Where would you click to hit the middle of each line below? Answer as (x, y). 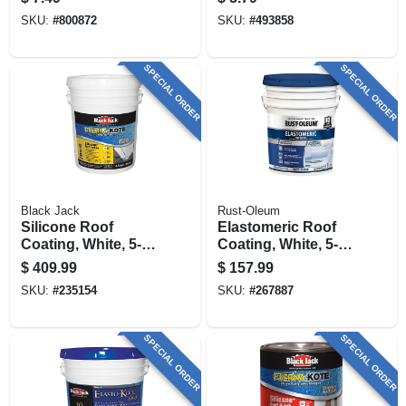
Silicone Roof (67, 227)
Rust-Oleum (248, 211)
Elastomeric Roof (276, 227)
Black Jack (50, 211)
